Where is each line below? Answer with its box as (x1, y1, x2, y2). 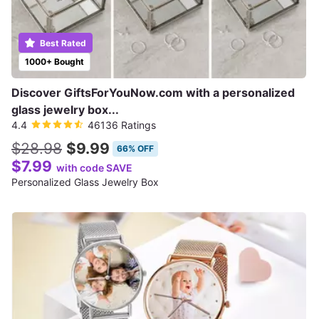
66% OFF (117, 143, 154, 154)
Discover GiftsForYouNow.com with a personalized (11, 85, 295, 100)
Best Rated (38, 38, 86, 48)
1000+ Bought (25, 56, 84, 67)
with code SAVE (56, 162, 132, 174)
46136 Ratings (88, 119, 156, 131)
